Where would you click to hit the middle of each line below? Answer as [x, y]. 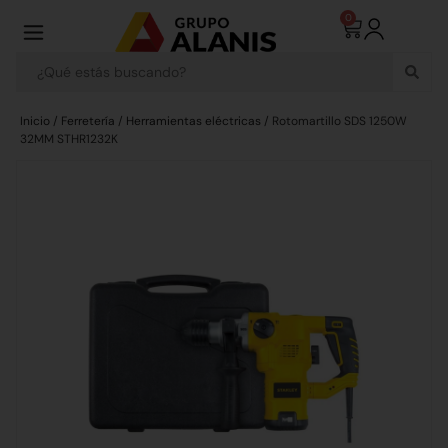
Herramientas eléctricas [193, 121]
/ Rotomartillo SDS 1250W [334, 121]
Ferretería [88, 121]
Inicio [35, 121]
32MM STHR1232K [69, 139]
